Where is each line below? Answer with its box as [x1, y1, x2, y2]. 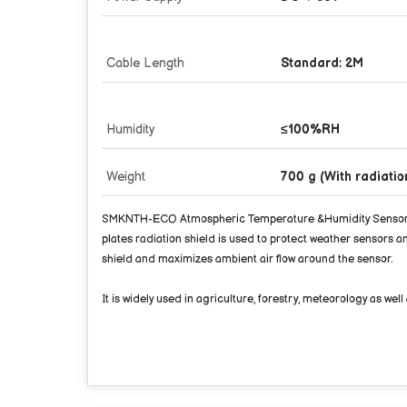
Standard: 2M [281, 55, 363, 71]
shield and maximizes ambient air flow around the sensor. [102, 252, 392, 266]
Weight [106, 168, 145, 184]
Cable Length [106, 55, 184, 71]
